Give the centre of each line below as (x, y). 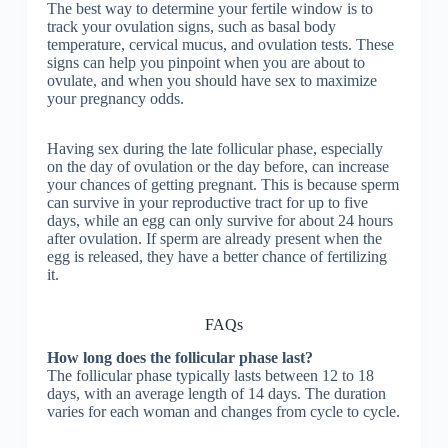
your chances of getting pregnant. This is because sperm (222, 185)
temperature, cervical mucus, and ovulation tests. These (220, 45)
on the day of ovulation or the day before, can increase (217, 167)
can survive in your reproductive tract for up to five (207, 203)
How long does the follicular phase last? (179, 357)
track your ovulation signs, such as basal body (191, 27)
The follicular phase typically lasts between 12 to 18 (210, 375)
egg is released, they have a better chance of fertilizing (216, 257)
